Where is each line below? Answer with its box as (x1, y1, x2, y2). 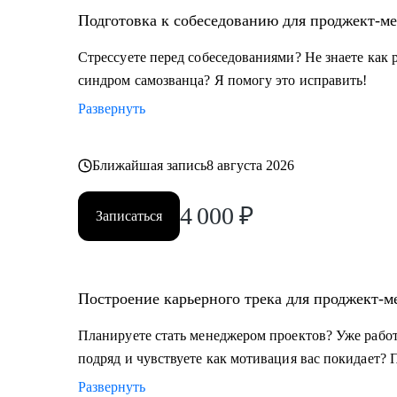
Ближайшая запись (92, 158, 207, 173)
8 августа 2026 (206, 158, 295, 173)
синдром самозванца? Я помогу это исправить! (78, 73, 368, 88)
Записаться (96, 208, 162, 223)
